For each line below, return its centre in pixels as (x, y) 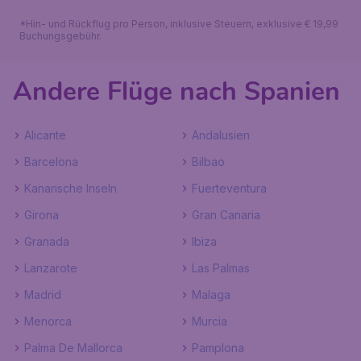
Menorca (48, 321)
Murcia (210, 321)
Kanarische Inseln (71, 188)
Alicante (45, 135)
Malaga (211, 295)
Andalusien (221, 135)
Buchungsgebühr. (60, 36)
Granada (47, 241)
